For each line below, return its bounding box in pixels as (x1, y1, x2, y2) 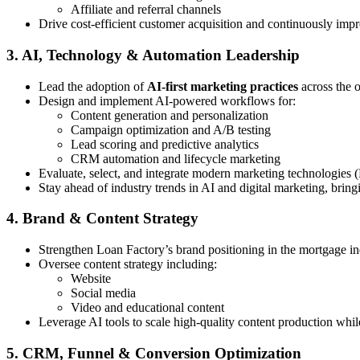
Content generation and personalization (71, 108, 268, 122)
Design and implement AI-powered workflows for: (39, 93, 296, 108)
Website (71, 272, 111, 286)
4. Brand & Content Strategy (6, 210, 198, 227)
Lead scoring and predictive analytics (71, 137, 259, 151)
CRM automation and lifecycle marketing (71, 151, 280, 166)
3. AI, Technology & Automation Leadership (6, 46, 300, 63)
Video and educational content (71, 301, 224, 315)
